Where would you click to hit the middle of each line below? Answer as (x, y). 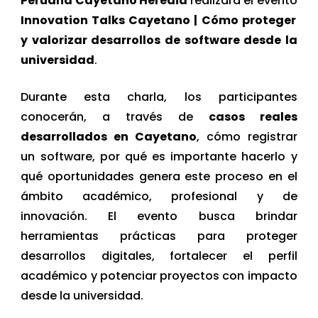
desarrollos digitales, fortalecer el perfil (159, 256)
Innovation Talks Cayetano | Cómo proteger (158, 20)
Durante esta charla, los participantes (159, 97)
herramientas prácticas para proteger (159, 236)
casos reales (253, 116)
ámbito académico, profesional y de (159, 196)
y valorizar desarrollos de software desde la (159, 40)
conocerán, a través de (115, 116)
